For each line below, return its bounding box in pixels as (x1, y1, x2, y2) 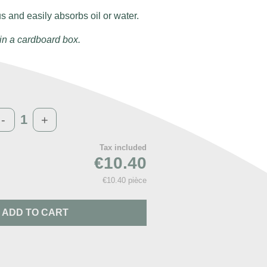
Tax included (100, 143, 147, 153)
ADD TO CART (2, 207, 69, 218)
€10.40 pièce (103, 176, 147, 185)
